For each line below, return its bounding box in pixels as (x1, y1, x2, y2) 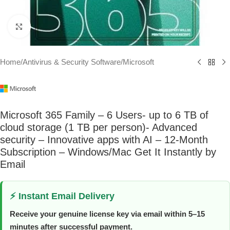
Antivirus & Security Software (23, 57, 121, 66)
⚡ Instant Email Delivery (10, 191, 114, 202)
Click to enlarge (30, 23, 86, 31)
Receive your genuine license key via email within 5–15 (10, 209, 205, 219)
